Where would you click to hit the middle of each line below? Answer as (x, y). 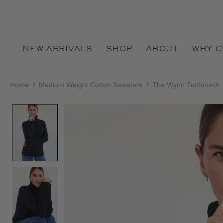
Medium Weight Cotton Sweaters (91, 85)
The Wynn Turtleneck (186, 85)
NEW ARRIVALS (57, 50)
